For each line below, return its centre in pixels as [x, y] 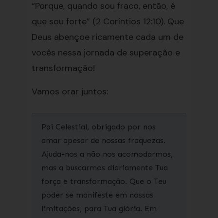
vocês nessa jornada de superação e [106, 53]
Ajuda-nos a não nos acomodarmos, [107, 154]
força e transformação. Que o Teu [104, 181]
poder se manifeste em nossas [97, 195]
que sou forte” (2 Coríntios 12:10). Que [108, 21]
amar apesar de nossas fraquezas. [103, 140]
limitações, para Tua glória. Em [99, 209]
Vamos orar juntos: [70, 91]
